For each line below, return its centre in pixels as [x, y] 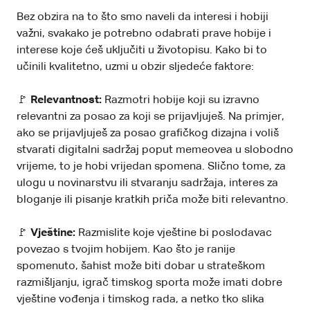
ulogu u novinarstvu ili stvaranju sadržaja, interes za [147, 183]
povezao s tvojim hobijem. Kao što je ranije [126, 249]
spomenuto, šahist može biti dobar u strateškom [141, 266]
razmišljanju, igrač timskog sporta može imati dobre [149, 283]
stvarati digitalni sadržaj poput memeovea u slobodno [155, 150]
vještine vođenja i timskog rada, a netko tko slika [140, 299]
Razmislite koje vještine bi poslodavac [174, 233]
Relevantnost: [66, 100]
